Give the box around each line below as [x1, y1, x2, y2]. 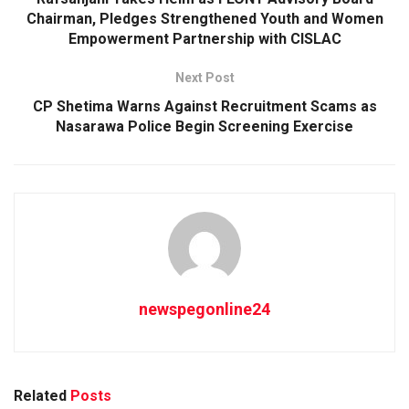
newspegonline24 [139, 299, 270, 319]
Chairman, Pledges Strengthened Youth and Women [26, 9, 383, 27]
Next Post [174, 69, 235, 85]
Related [14, 386, 67, 404]
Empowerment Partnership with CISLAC [68, 29, 341, 47]
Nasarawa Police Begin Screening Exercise [56, 117, 353, 135]
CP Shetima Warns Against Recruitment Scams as [32, 97, 377, 115]
